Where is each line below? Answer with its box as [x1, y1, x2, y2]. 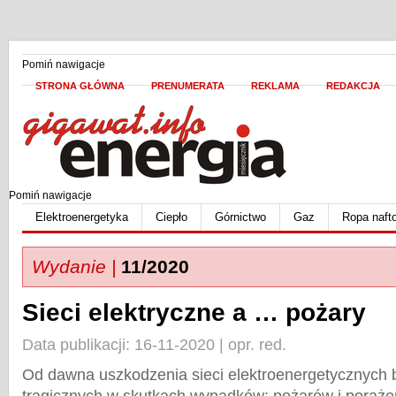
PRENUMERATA [151, 80, 225, 91]
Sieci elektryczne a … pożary [22, 299, 366, 326]
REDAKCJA [326, 80, 380, 91]
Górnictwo [215, 210, 266, 224]
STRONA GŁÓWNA [35, 80, 125, 91]
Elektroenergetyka [35, 210, 128, 224]
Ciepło [156, 210, 187, 224]
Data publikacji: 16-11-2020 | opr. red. [22, 336, 286, 354]
